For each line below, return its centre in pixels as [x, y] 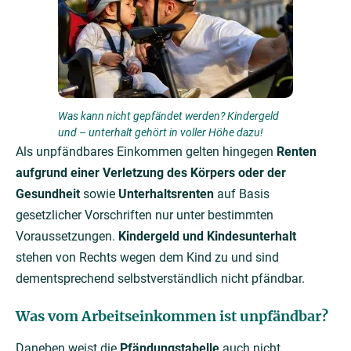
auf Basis [243, 194]
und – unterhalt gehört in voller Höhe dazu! [161, 133]
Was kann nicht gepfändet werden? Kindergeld [168, 116]
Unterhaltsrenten [168, 194]
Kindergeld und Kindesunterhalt [207, 237]
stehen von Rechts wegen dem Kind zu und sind [147, 258]
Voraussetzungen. [67, 237]
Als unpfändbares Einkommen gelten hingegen [146, 152]
